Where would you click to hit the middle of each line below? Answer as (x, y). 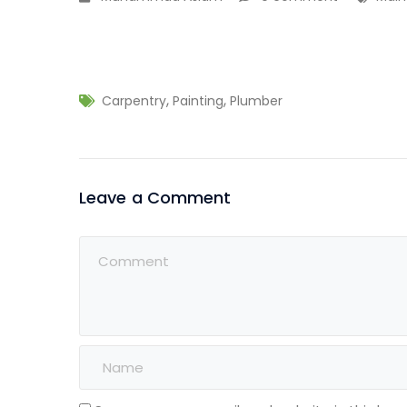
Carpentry (134, 100)
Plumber (256, 100)
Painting (198, 100)
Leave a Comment (155, 197)
